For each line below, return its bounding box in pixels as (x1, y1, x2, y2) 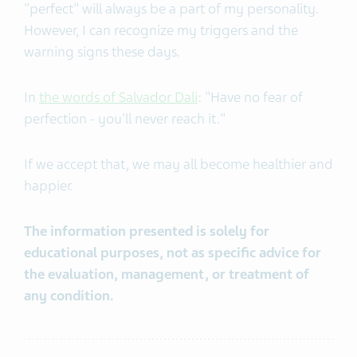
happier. (24, 176, 73, 194)
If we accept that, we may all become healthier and (24, 155, 333, 173)
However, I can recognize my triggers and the (24, 21, 298, 39)
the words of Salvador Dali (39, 88, 198, 106)
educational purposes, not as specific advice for (24, 243, 321, 261)
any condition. (24, 286, 113, 304)
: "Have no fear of (198, 88, 303, 106)
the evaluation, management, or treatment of (24, 265, 309, 283)
